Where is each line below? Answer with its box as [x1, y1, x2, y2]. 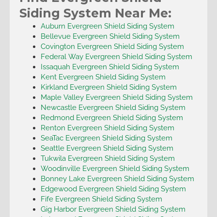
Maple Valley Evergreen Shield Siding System [40, 93, 193, 101]
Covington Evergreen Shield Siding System [40, 42, 184, 50]
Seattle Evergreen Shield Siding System [40, 143, 173, 152]
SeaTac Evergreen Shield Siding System [40, 133, 172, 142]
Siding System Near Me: [19, 5, 171, 20]
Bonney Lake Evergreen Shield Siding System [40, 174, 194, 183]
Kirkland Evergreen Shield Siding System [40, 82, 177, 91]
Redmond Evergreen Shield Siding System [40, 113, 183, 122]
